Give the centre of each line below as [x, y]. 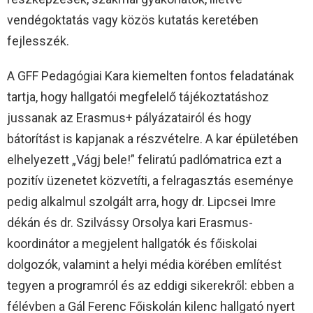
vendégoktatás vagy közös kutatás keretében [133, 20]
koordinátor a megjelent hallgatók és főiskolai [132, 244]
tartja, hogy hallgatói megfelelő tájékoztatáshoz [138, 97]
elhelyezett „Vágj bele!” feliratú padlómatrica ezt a [144, 160]
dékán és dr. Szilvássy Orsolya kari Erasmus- [130, 223]
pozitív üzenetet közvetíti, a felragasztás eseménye [150, 181]
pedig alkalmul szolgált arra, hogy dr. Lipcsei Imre [141, 202]
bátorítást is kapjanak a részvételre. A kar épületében [153, 139]
